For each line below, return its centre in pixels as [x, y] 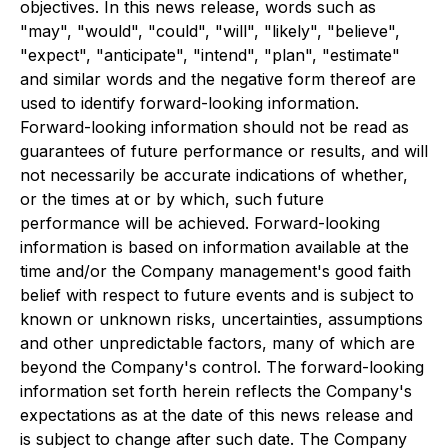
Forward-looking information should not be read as [214, 127]
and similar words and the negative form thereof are [218, 79]
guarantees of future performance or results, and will [224, 151]
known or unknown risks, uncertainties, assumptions [221, 319]
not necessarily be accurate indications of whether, [214, 175]
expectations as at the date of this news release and [216, 415]
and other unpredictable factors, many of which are [217, 343]
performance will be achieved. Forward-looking [200, 223]
